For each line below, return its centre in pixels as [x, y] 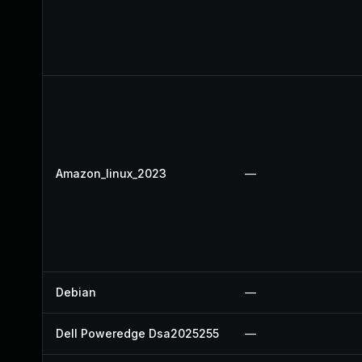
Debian [76, 292]
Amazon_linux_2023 [111, 173]
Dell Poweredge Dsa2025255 [137, 333]
